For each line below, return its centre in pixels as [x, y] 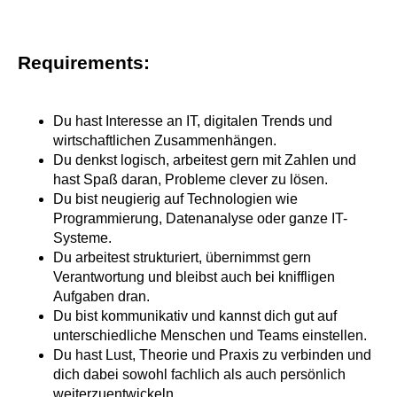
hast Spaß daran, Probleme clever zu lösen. [191, 180]
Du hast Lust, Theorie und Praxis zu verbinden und [212, 355]
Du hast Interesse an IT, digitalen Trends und [193, 121]
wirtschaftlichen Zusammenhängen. [165, 141]
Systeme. [82, 238]
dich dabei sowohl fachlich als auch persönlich [199, 375]
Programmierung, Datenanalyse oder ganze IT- [200, 219]
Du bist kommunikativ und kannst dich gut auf [195, 316]
